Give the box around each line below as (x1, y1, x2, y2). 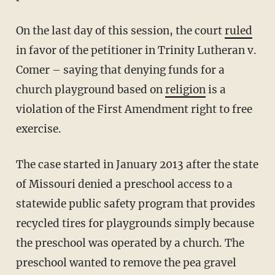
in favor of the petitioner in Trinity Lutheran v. (15, 44, 257, 58)
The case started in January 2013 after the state (15, 158, 23, 172)
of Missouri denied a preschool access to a (15, 177, 233, 192)
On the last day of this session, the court (23, 24, 225, 38)
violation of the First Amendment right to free (15, 103, 252, 117)
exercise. (15, 122, 61, 136)
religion (165, 83, 206, 97)
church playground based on (15, 83, 165, 97)
